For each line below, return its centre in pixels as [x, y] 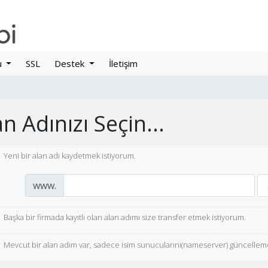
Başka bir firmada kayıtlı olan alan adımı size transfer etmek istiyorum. [125, 217]
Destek [71, 63]
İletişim [124, 63]
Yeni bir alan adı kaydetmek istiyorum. [70, 156]
